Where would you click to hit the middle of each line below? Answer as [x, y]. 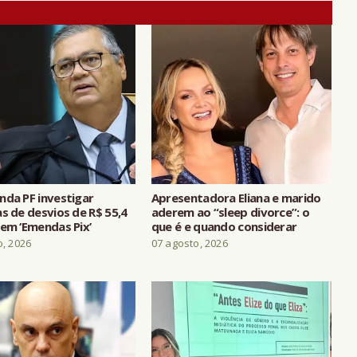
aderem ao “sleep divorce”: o [230, 212]
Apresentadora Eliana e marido [236, 197]
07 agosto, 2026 [189, 243]
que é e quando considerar [224, 226]
